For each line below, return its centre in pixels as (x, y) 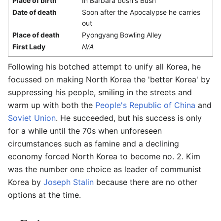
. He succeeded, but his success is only (129, 118)
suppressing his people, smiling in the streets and (100, 92)
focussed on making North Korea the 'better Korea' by (109, 79)
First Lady (29, 47)
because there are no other (146, 182)
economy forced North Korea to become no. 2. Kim (104, 156)
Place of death (36, 35)
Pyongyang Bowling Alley (122, 35)
